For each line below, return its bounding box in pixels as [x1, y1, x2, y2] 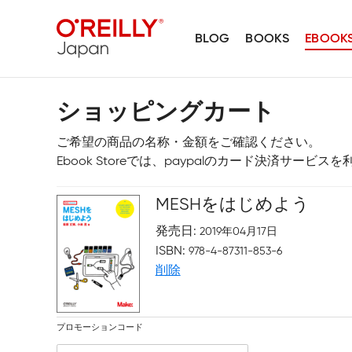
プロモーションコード [57, 321, 143, 332]
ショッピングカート [57, 101, 275, 125]
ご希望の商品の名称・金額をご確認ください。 [57, 134, 321, 149]
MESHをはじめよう [155, 193, 310, 214]
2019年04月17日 [199, 225, 277, 238]
